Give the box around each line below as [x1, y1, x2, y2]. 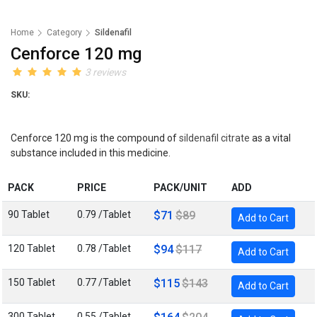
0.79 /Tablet [77, 209, 131, 220]
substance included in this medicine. [11, 147, 173, 158]
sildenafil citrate [179, 132, 250, 144]
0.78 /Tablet [77, 243, 131, 254]
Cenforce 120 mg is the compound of [11, 132, 179, 144]
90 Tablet [8, 209, 50, 220]
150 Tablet [8, 277, 55, 288]
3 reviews [85, 67, 126, 78]
